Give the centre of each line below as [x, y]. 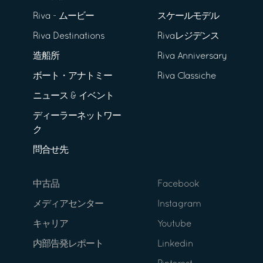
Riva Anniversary [192, 57]
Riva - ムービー [63, 17]
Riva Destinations [69, 37]
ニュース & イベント [73, 97]
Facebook [178, 185]
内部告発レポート [68, 245]
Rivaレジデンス [188, 37]
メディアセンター [68, 205]
